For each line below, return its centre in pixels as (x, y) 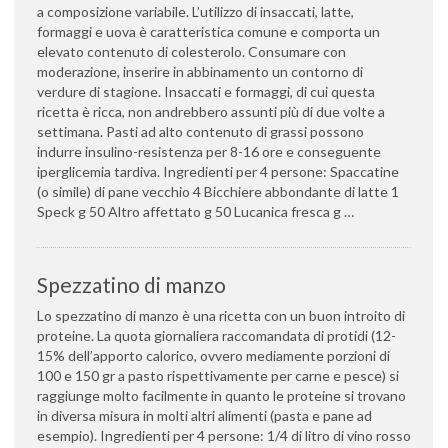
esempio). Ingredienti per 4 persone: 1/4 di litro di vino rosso (224, 435)
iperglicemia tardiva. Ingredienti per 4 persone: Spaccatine (218, 171)
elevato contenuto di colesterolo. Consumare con (191, 51)
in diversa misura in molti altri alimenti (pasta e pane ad (204, 415)
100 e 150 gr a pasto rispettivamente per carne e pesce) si (218, 375)
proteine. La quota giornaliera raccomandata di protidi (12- (216, 335)
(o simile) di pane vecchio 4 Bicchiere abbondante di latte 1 (218, 191)
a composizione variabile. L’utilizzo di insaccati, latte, (195, 11)
